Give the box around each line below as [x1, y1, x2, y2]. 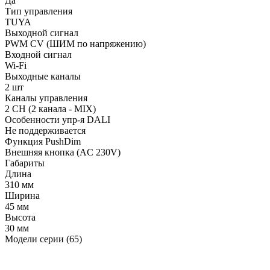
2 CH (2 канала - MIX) [5, 103, 96, 114]
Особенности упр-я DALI [5, 114, 110, 125]
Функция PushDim [5, 136, 81, 146]
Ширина [5, 190, 40, 201]
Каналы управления [5, 92, 87, 103]
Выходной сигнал [5, 27, 78, 38]
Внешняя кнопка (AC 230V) [5, 146, 121, 157]
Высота [5, 212, 36, 222]
